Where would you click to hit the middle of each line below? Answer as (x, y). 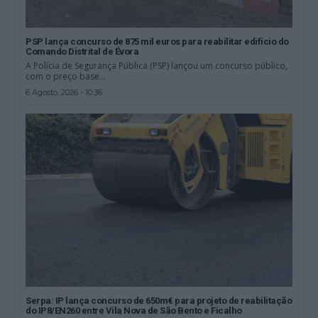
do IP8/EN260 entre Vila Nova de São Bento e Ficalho (134, 311)
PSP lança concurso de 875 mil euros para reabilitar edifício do (157, 42)
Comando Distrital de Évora (82, 52)
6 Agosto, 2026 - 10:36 (64, 93)
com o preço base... (66, 77)
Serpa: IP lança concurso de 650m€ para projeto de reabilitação (159, 301)
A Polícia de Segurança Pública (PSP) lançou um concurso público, (157, 66)
